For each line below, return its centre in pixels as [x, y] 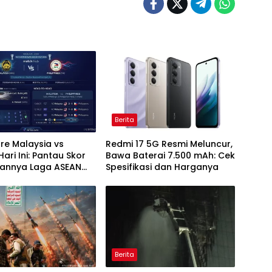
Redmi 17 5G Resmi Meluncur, [169, 144]
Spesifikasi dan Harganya [162, 167]
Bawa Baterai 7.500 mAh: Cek [170, 156]
